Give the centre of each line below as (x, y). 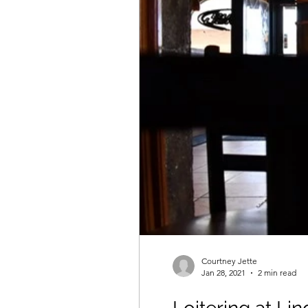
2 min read (277, 273)
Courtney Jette (229, 261)
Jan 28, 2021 (223, 273)
